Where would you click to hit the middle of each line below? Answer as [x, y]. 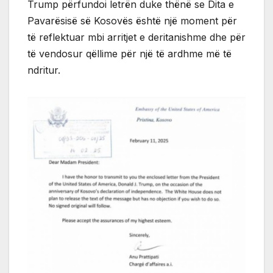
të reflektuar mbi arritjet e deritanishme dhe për [136, 37]
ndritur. [44, 70]
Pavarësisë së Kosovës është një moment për [132, 20]
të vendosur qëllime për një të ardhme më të [129, 53]
